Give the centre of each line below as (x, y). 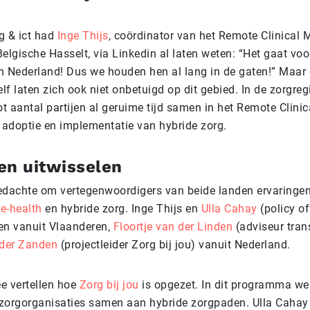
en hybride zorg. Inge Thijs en (121, 209)
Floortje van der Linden (173, 227)
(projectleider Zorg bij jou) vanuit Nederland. (174, 245)
